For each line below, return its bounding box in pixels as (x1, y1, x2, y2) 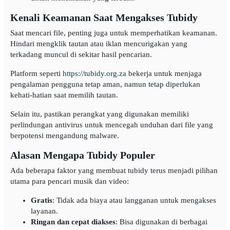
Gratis (31, 196, 52, 205)
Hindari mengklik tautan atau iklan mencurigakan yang (10, 40, 187, 48)
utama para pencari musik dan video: (10, 177, 129, 186)
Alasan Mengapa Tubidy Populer (10, 150, 155, 161)
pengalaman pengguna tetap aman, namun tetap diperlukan (10, 80, 200, 89)
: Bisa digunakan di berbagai (116, 218, 207, 226)
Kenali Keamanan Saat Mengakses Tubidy (10, 12, 198, 24)
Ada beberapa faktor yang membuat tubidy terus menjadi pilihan (10, 166, 218, 175)
